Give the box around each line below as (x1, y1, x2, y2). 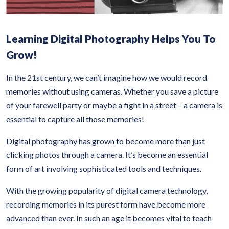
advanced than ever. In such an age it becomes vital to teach (6, 213, 212, 223)
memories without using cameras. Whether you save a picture (6, 86, 218, 96)
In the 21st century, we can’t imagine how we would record (6, 73, 207, 82)
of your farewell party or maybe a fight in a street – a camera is (6, 100, 222, 110)
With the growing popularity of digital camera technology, (6, 186, 208, 195)
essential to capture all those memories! (6, 114, 144, 124)
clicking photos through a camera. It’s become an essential (6, 150, 208, 159)
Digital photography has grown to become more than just (6, 136, 205, 146)
